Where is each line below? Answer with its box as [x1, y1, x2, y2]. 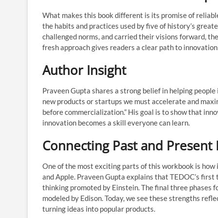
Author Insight [42, 61, 126, 79]
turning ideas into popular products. [42, 204, 155, 213]
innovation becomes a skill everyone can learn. [42, 118, 190, 127]
